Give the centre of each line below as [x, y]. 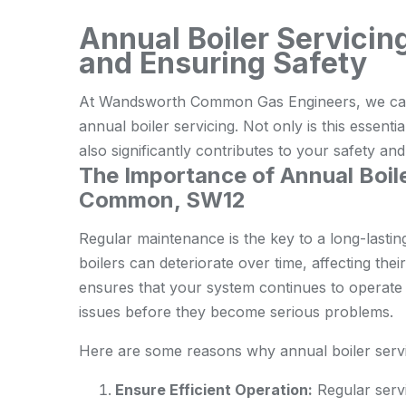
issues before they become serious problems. [236, 312]
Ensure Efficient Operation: [214, 390]
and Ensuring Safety [223, 63]
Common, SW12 [162, 200]
